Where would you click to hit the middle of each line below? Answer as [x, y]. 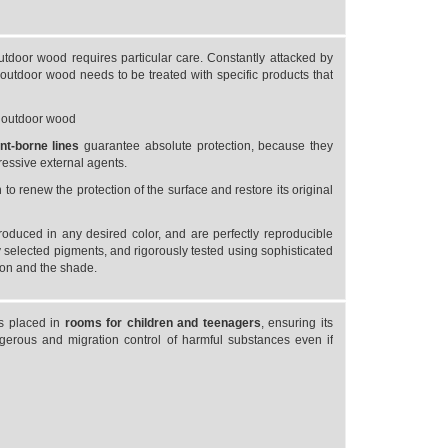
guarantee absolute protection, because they [208, 146]
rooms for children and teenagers [162, 323]
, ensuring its [296, 323]
